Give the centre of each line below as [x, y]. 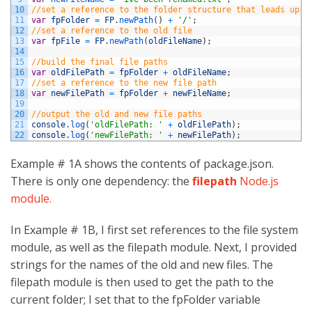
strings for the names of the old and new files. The [142, 264]
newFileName [200, 93]
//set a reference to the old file [112, 30]
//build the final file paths [100, 62]
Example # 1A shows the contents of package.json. [142, 163]
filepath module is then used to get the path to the [142, 282]
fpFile [65, 41]
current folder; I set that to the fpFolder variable [135, 299]
